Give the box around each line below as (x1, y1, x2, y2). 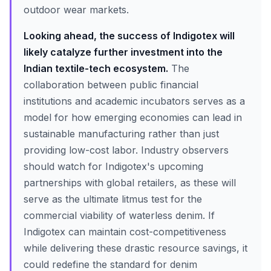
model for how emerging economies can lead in (24, 111, 242, 123)
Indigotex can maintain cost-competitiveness (24, 226, 226, 238)
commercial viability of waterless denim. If (24, 209, 215, 221)
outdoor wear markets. (24, 4, 129, 16)
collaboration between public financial (24, 79, 198, 91)
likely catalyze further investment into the (24, 46, 223, 58)
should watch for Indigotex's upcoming (24, 160, 203, 172)
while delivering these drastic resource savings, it (24, 242, 247, 254)
